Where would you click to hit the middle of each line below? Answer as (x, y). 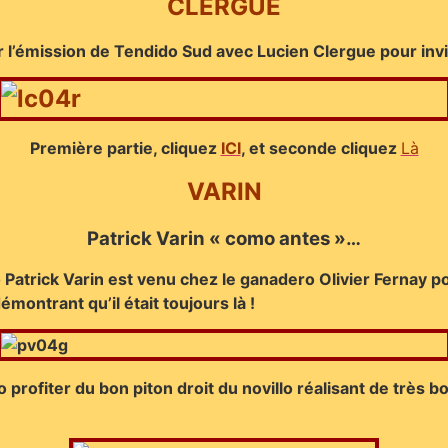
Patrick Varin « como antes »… (224, 238)
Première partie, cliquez (125, 147)
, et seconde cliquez (320, 147)
